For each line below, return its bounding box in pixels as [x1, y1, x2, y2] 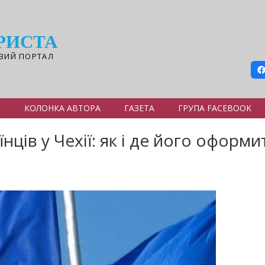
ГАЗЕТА [124, 102, 154, 114]
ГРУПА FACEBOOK [178, 102, 251, 114]
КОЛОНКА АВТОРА [24, 102, 101, 114]
